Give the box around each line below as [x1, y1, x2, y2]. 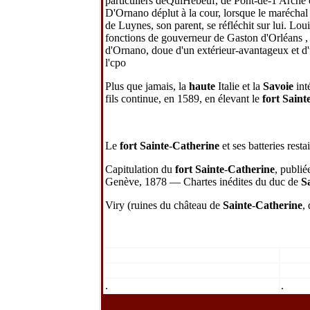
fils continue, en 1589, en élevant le [105, 92, 262, 104]
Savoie [263, 80, 293, 92]
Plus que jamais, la [105, 80, 189, 92]
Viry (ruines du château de [105, 199, 223, 211]
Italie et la [215, 80, 263, 92]
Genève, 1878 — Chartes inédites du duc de [105, 175, 301, 188]
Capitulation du [105, 163, 175, 175]
